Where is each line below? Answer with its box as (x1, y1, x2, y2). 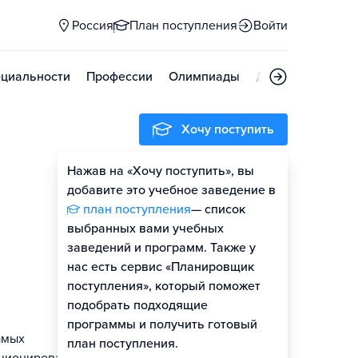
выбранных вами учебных (67, 221, 224, 237)
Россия (72, 18, 113, 34)
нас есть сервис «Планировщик (67, 259, 254, 275)
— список (191, 201, 245, 217)
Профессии (86, 69, 153, 85)
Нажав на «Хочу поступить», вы (67, 163, 254, 179)
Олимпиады (169, 69, 240, 85)
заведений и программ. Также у (67, 240, 256, 256)
